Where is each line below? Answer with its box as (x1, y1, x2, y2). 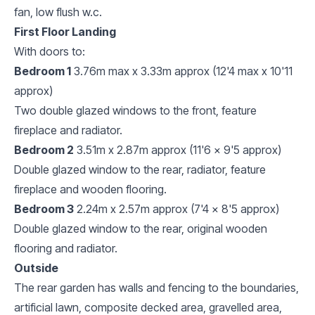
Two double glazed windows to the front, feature (14, 103, 257, 117)
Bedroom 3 (14, 201, 74, 216)
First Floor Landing (14, 24, 116, 39)
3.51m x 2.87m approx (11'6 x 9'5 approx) (77, 142, 281, 157)
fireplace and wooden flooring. (14, 181, 167, 196)
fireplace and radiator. (14, 122, 122, 137)
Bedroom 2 (14, 142, 74, 157)
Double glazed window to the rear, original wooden (14, 221, 267, 236)
